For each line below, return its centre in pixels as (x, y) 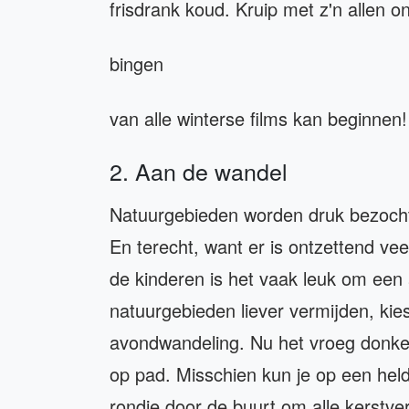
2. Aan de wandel (199, 171)
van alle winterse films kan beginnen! (258, 119)
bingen (139, 64)
